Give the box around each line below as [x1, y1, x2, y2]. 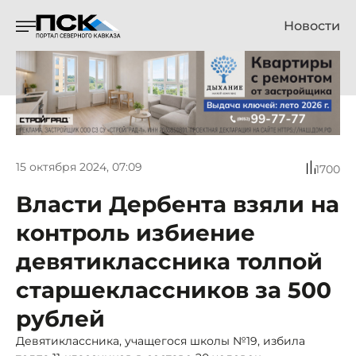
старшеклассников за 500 [16, 276, 331, 304]
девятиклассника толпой [16, 247, 323, 275]
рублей [16, 304, 105, 332]
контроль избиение [16, 219, 255, 246]
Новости [284, 18, 340, 33]
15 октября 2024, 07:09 [16, 160, 142, 175]
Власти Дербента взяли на [16, 190, 339, 218]
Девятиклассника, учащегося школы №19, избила [16, 333, 305, 348]
